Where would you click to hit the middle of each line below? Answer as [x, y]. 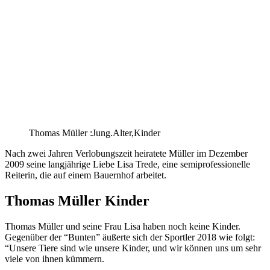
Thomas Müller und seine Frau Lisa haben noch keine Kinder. [123, 227]
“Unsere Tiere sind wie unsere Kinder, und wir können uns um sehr [133, 248]
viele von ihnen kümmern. [55, 259]
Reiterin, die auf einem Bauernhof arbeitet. [86, 175]
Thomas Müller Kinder [77, 201]
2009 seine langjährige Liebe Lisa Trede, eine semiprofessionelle [127, 165]
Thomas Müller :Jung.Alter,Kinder [95, 133]
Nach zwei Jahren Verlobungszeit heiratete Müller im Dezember [126, 154]
